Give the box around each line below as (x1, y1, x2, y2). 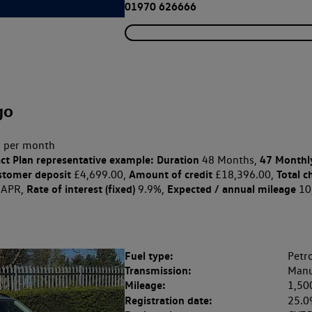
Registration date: (124, 292, 212, 307)
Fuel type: (124, 249, 173, 263)
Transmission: (124, 263, 192, 278)
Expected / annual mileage (166, 182, 296, 196)
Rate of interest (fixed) (26, 182, 135, 196)
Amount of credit (128, 167, 212, 182)
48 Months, (198, 153, 260, 167)
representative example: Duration (33, 153, 199, 167)
